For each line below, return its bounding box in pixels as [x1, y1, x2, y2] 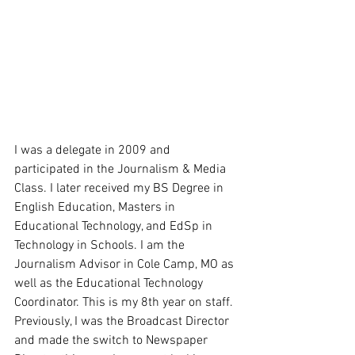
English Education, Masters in [14, 199, 178, 216]
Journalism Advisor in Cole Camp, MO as [14, 256, 237, 273]
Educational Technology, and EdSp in [14, 218, 216, 235]
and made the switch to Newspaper [14, 332, 211, 349]
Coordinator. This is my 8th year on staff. [14, 294, 236, 311]
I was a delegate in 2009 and [14, 142, 174, 158]
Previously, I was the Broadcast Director [14, 313, 232, 330]
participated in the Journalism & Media [14, 161, 229, 177]
